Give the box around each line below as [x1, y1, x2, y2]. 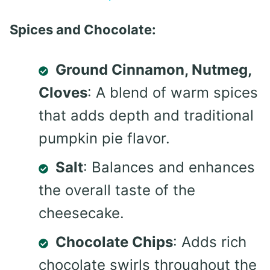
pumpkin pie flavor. [39, 130, 170, 148]
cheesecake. [39, 204, 124, 222]
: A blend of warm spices [87, 84, 258, 102]
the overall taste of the [39, 181, 195, 199]
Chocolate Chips [55, 233, 173, 251]
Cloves [39, 84, 87, 102]
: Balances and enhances [83, 159, 255, 177]
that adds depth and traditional [39, 107, 254, 125]
